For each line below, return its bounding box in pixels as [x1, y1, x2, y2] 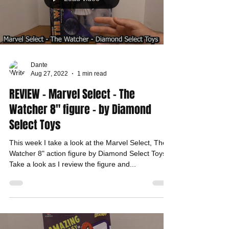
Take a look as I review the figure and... [9, 160, 136, 168]
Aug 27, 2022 [31, 70, 68, 77]
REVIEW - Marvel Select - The [9, 86, 135, 102]
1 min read [77, 70, 107, 77]
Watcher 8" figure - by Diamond [9, 101, 151, 118]
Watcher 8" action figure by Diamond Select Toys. [9, 149, 168, 157]
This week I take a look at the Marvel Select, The [9, 139, 167, 147]
